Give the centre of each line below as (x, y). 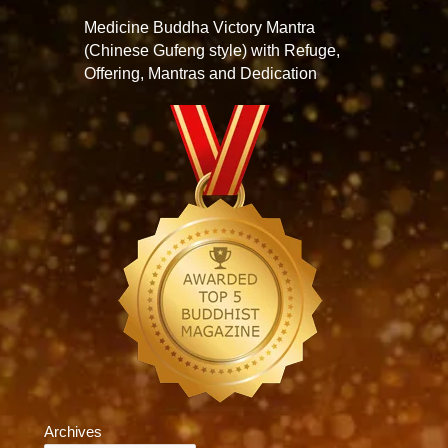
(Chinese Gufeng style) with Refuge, (212, 50)
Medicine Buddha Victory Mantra (199, 27)
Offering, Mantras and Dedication (200, 73)
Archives (73, 432)
